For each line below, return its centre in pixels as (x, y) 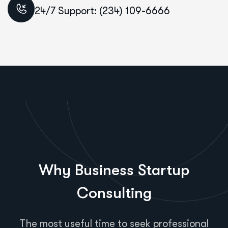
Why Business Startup (114, 170)
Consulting (114, 193)
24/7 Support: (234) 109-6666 (102, 11)
